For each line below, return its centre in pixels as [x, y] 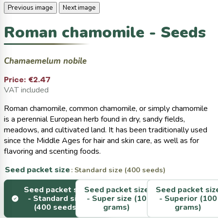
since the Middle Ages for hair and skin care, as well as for [101, 141]
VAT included [26, 90]
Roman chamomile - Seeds [105, 32]
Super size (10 [119, 198]
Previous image [30, 8]
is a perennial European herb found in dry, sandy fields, [94, 119]
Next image [79, 8]
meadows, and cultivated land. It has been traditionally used [106, 130]
